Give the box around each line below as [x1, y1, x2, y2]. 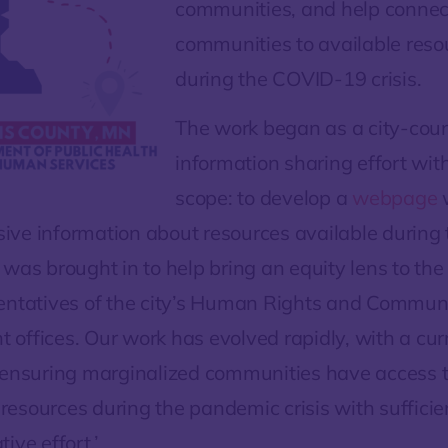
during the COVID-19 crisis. [175, 65, 422, 91]
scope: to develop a [175, 185, 352, 211]
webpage [352, 185, 438, 211]
